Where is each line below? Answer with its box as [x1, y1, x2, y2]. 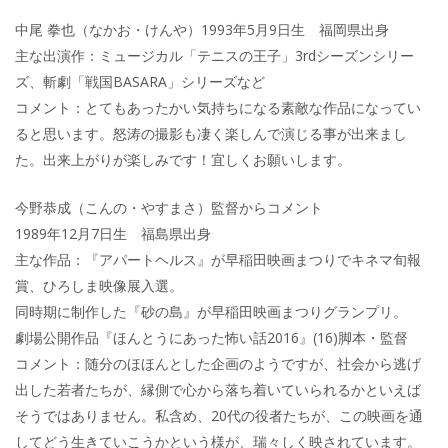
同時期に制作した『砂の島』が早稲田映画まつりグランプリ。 [15, 302, 407, 322]
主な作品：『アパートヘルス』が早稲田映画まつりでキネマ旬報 [15, 250, 421, 270]
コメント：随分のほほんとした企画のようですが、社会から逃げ [15, 354, 421, 374]
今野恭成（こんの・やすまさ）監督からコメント [15, 198, 323, 218]
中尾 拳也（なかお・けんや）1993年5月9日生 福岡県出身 [15, 19, 389, 39]
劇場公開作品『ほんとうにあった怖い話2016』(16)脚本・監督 [15, 328, 408, 348]
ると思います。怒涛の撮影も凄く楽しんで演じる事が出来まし [15, 123, 407, 143]
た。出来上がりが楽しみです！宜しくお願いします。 [15, 149, 351, 169]
